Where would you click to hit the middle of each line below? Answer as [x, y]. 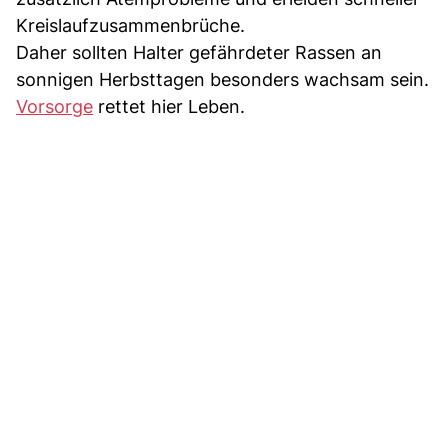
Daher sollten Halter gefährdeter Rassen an [199, 53]
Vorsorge [54, 107]
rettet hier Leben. [169, 107]
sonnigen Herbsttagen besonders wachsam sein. [222, 80]
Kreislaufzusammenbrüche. [130, 26]
